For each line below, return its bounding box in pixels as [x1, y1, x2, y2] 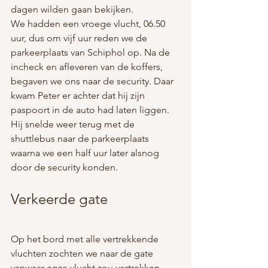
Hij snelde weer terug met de [11, 118, 137, 130]
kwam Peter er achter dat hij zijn [11, 90, 147, 101]
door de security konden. [11, 162, 120, 173]
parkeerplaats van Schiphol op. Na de [11, 47, 172, 58]
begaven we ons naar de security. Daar [11, 75, 176, 87]
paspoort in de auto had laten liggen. [11, 104, 172, 115]
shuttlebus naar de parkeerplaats [11, 133, 151, 144]
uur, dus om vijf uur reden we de [11, 32, 150, 44]
